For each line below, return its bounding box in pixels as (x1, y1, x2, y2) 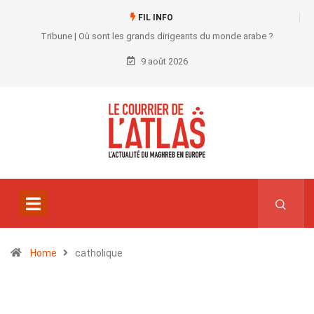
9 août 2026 (138, 56, 188, 67)
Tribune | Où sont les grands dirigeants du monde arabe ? (41, 31, 273, 41)
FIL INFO (135, 13, 173, 22)
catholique (75, 247, 123, 259)
